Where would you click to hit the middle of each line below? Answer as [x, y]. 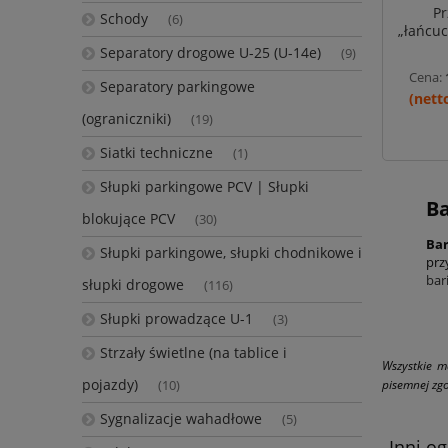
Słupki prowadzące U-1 [176, 319]
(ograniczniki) [126, 119]
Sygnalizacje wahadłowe [180, 419]
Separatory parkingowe [177, 87]
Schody [123, 19]
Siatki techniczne [156, 153]
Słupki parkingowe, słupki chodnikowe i [230, 253]
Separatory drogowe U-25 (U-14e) [210, 53]
